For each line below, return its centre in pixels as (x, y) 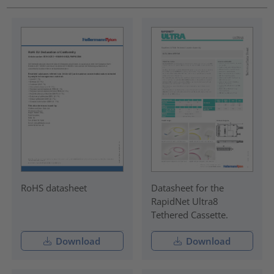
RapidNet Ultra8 (184, 201)
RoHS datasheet (54, 187)
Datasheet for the (187, 187)
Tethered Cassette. (189, 214)
